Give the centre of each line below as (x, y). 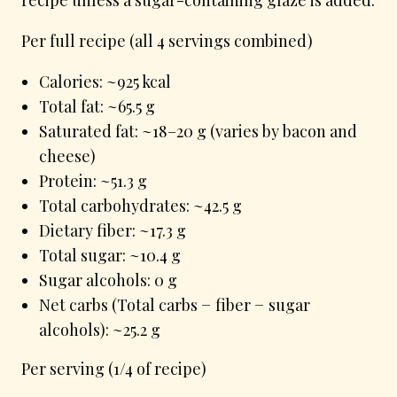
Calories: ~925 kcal (105, 81)
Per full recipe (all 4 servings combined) (167, 40)
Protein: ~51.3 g (93, 180)
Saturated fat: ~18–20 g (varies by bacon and (198, 131)
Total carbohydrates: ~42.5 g (140, 205)
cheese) (67, 156)
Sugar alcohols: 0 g (108, 280)
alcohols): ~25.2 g (100, 329)
